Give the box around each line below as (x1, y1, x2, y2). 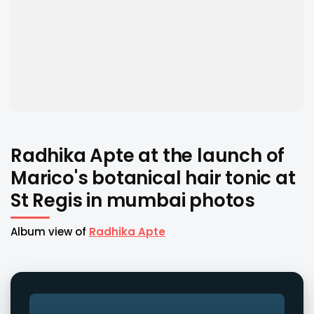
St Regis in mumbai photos (11, 187, 255, 213)
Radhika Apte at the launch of (11, 142, 285, 168)
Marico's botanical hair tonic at (11, 165, 296, 191)
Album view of (11, 224, 89, 239)
